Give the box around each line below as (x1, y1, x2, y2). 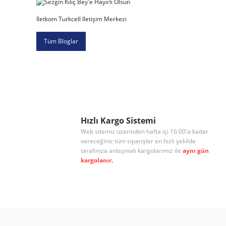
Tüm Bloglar (44, 36, 78, 45)
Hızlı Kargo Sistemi (81, 115, 156, 126)
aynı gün (183, 146, 209, 155)
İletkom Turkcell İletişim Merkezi (36, 14, 127, 23)
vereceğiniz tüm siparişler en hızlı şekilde (81, 136, 196, 145)
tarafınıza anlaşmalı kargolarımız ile (81, 146, 183, 155)
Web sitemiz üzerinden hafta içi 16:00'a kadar (81, 127, 208, 136)
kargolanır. (81, 155, 113, 164)
